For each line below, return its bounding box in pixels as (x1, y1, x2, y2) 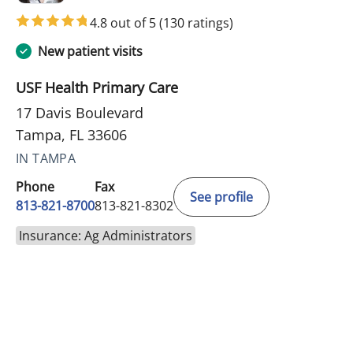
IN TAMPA (16, 149, 76, 167)
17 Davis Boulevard (16, 102, 143, 122)
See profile (190, 188, 253, 206)
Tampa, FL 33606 (16, 124, 127, 144)
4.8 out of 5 (90, 13, 159, 32)
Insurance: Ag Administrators (19, 226, 192, 244)
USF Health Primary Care (16, 77, 178, 97)
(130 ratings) (159, 13, 233, 32)
